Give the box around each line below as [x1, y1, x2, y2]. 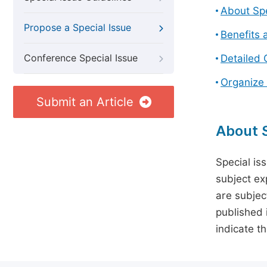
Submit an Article [36, 95, 133, 109]
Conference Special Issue [24, 52, 138, 64]
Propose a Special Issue [24, 22, 131, 33]
